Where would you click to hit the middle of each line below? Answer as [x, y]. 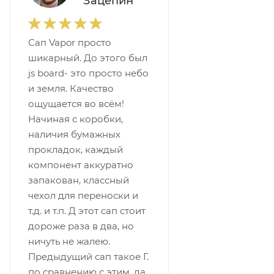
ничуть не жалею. [69, 241]
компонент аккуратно [81, 165]
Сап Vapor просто [70, 43]
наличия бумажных [74, 134]
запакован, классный [79, 180]
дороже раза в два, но [81, 226]
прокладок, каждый [76, 150]
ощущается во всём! [76, 104]
